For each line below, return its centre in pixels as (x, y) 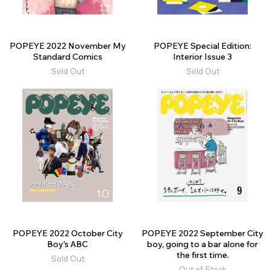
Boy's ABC (67, 244)
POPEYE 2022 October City (67, 234)
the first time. (202, 255)
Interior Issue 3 (202, 57)
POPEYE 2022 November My (67, 46)
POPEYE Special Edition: (202, 46)
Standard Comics (67, 57)
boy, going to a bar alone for (202, 244)
